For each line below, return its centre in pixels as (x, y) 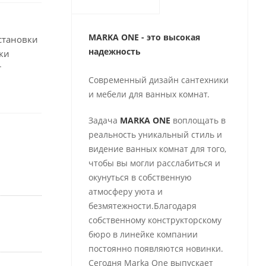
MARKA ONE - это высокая (144, 37)
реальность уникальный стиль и (155, 134)
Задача (104, 120)
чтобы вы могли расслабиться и (154, 163)
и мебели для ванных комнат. (149, 94)
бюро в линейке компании (143, 234)
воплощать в (199, 120)
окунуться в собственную (140, 177)
